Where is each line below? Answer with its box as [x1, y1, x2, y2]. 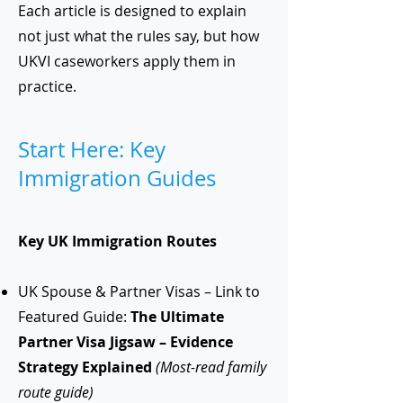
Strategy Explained [18, 357, 152, 377]
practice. [18, 76, 76, 96]
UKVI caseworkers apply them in [18, 51, 236, 71]
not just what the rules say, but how [18, 26, 259, 46]
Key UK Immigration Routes [18, 231, 217, 251]
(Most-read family [156, 357, 266, 377]
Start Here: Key [18, 135, 166, 164]
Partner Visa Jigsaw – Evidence [18, 332, 233, 352]
